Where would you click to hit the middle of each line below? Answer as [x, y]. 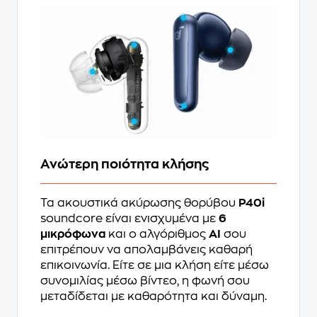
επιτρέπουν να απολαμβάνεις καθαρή [146, 250]
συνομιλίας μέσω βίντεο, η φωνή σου [145, 281]
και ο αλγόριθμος [158, 235]
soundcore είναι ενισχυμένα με [129, 219]
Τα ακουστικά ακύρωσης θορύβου [139, 203]
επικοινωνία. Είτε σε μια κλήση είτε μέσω [155, 266]
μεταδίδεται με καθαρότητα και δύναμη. [154, 297]
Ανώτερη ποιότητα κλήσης [125, 165]
